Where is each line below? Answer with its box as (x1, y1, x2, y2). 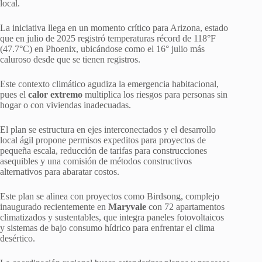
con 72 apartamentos (146, 201, 225, 212)
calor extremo (26, 89, 82, 99)
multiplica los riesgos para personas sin (82, 89, 227, 99)
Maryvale (108, 201, 146, 212)
